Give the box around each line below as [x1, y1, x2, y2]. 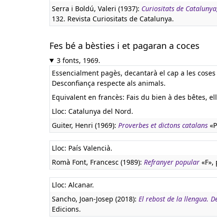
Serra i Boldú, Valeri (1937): [52, 4, 141, 13]
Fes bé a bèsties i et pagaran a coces [49, 40, 200, 51]
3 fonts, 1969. [56, 56, 100, 65]
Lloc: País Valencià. [52, 143, 112, 153]
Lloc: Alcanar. [52, 180, 94, 189]
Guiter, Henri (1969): [52, 121, 118, 130]
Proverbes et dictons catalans [118, 121, 208, 130]
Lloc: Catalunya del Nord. [52, 107, 133, 116]
